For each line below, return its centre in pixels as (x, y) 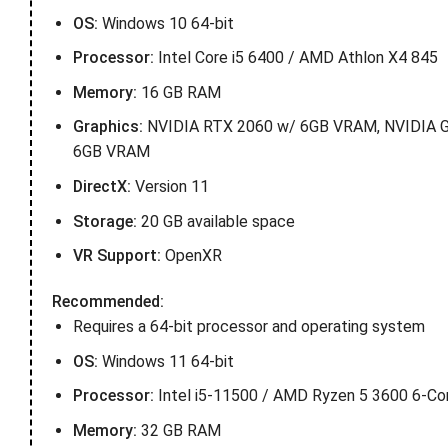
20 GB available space (215, 221)
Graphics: (107, 127)
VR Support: (116, 256)
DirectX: (101, 186)
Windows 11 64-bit (165, 361)
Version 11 (169, 186)
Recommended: (108, 301)
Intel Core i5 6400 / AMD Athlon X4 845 (295, 58)
